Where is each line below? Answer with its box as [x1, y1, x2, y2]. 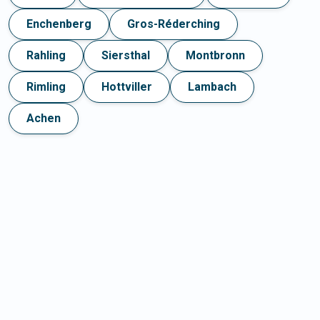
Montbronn [186, 49, 245, 63]
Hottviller [101, 80, 152, 94]
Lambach [188, 80, 236, 94]
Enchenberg [26, 17, 91, 31]
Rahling [26, 49, 66, 63]
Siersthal [101, 49, 150, 63]
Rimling [26, 80, 66, 94]
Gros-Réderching [127, 17, 220, 31]
